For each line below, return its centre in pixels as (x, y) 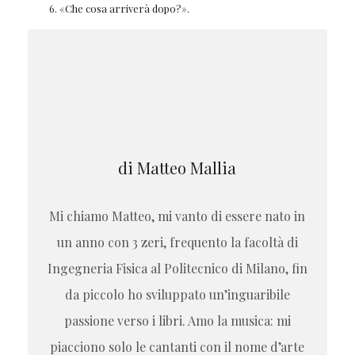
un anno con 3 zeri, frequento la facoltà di (177, 242)
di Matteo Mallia (177, 167)
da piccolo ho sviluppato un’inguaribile (177, 294)
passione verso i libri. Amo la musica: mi (177, 320)
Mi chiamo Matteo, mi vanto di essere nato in (177, 216)
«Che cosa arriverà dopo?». (124, 9)
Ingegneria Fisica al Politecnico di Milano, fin (177, 268)
